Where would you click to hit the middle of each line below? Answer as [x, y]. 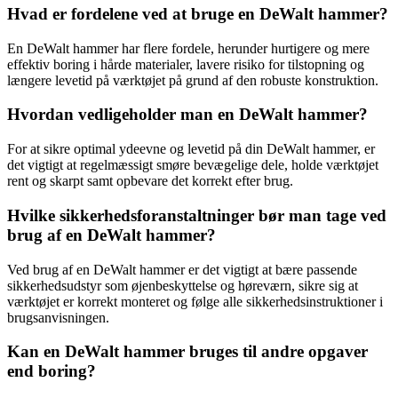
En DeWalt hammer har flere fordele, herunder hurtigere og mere [188, 48]
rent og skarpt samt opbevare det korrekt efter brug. [150, 181]
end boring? [52, 371]
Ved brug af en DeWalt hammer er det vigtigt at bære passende [182, 269]
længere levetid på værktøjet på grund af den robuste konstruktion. [193, 80]
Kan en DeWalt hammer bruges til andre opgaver [187, 352]
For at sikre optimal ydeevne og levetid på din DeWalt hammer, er [191, 149]
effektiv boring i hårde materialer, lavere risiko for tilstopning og [186, 64]
